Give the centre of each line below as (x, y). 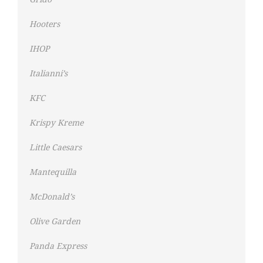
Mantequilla (53, 172)
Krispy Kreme (56, 123)
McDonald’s (52, 197)
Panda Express (58, 246)
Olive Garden (55, 222)
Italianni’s (48, 74)
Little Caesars (55, 148)
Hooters (45, 24)
